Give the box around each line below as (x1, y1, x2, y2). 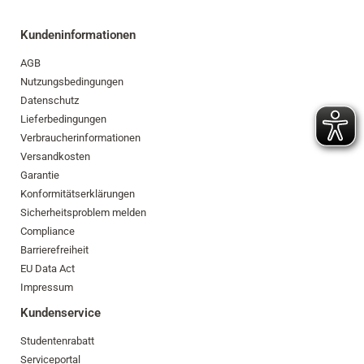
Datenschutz (20, 94, 79, 106)
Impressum (20, 281, 73, 293)
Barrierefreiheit (20, 244, 89, 256)
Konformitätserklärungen (20, 188, 135, 200)
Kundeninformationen (20, 28, 136, 42)
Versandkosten (20, 150, 90, 162)
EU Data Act (20, 262, 75, 275)
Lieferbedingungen (20, 113, 106, 125)
